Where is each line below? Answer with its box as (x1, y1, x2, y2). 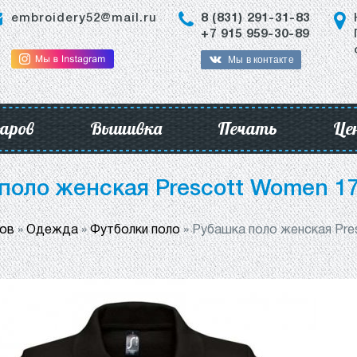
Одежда (26, 225, 78, 236)
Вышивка (90, 117, 162, 139)
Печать (218, 117, 277, 139)
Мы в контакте (228, 54, 294, 65)
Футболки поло (90, 225, 180, 236)
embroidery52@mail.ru (11, 13, 157, 24)
